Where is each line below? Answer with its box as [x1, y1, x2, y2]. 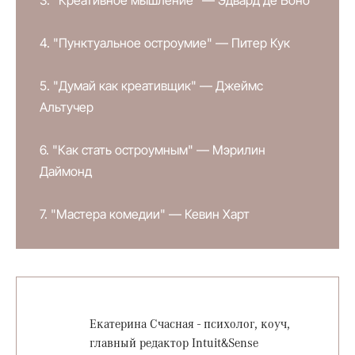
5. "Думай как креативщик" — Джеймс [40, 78, 263, 94]
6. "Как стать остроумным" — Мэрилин [40, 142, 265, 158]
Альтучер [40, 99, 94, 116]
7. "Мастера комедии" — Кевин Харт [40, 206, 250, 223]
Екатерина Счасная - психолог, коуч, [90, 315, 291, 331]
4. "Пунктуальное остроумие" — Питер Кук [40, 35, 290, 52]
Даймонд [40, 163, 92, 180]
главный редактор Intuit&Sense [90, 334, 259, 350]
